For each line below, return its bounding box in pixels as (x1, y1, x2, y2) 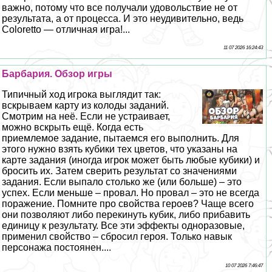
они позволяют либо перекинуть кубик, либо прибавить (2, 209, 251, 220)
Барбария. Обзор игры (2, 69, 113, 80)
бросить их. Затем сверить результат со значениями (2, 166, 237, 177)
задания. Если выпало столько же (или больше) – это (2, 177, 242, 188)
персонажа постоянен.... (2, 242, 112, 253)
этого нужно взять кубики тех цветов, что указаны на (2, 144, 238, 155)
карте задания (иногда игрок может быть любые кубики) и (2, 155, 260, 166)
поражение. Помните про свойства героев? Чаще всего (2, 199, 254, 209)
